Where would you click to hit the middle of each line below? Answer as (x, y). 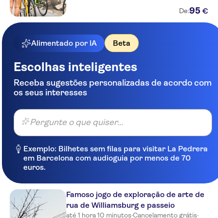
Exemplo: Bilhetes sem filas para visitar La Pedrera (116, 149)
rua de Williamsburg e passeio (120, 205)
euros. (35, 167)
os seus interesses (50, 92)
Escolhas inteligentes (75, 67)
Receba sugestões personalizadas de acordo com (113, 83)
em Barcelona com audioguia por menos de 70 (107, 158)
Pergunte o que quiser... (76, 122)
